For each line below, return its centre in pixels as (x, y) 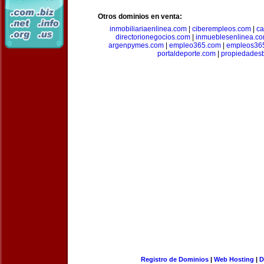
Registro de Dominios (174, 259)
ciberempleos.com (221, 29)
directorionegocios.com (153, 37)
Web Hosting (234, 259)
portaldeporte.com (186, 54)
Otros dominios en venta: (140, 16)
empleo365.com (195, 45)
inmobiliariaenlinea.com (148, 29)
